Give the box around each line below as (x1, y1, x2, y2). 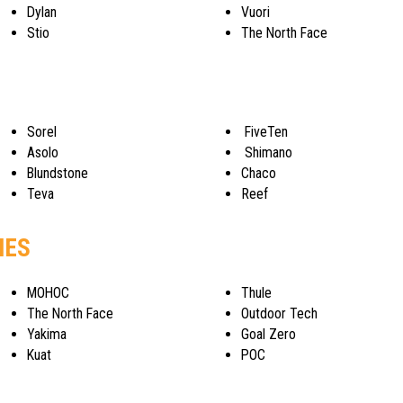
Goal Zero (241, 326, 297, 344)
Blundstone (26, 165, 88, 183)
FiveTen (241, 123, 289, 141)
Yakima (26, 326, 67, 344)
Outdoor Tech (241, 305, 318, 323)
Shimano (241, 144, 293, 162)
